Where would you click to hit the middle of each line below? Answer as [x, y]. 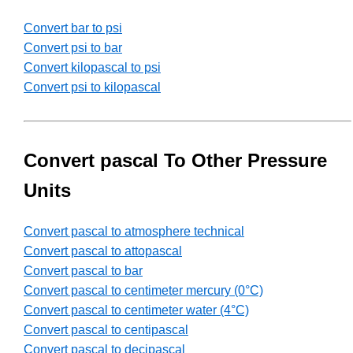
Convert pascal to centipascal [106, 330]
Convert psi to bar [73, 48]
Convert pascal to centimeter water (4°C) [136, 310]
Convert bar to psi [73, 28]
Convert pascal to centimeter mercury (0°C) [143, 291]
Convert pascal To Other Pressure [175, 161]
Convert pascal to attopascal [103, 251]
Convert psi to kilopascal [92, 87]
